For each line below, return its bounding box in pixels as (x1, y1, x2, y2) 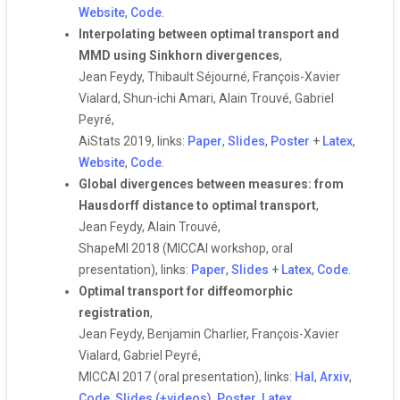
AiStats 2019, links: (79, 134, 187, 148)
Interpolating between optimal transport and (79, 27, 339, 41)
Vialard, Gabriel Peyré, (79, 348, 201, 362)
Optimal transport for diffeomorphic (79, 284, 293, 298)
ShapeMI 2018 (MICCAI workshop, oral (79, 241, 293, 255)
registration (79, 305, 150, 320)
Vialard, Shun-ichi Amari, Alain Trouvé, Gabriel (79, 91, 334, 105)
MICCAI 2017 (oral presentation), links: (79, 370, 295, 384)
